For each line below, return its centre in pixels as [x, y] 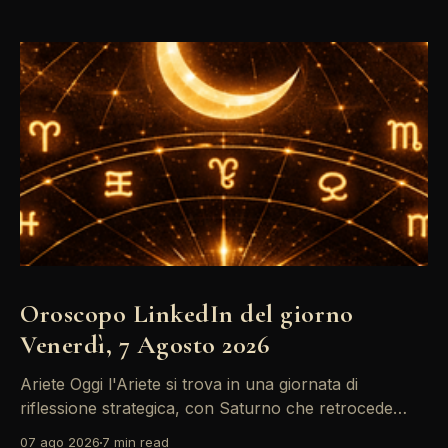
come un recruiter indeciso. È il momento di [184, 432]
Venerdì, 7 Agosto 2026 [145, 345]
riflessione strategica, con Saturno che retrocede [206, 408]
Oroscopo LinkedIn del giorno [187, 314]
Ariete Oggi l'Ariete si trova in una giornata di [45, 384]
